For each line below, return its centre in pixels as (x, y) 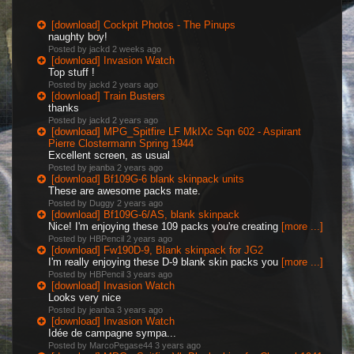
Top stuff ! (72, 72)
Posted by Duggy (83, 203)
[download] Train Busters (108, 96)
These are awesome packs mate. (124, 191)
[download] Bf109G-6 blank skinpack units (148, 179)
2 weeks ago (137, 49)
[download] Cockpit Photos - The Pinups (143, 25)
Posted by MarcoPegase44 (102, 345)
